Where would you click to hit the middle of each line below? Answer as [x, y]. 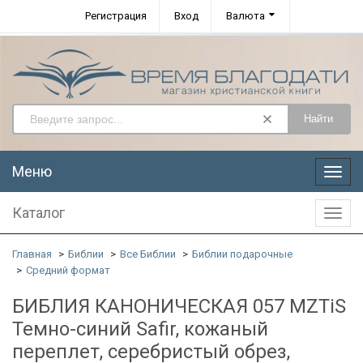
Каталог [38, 212]
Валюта [246, 16]
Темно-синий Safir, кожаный [140, 329]
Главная [32, 254]
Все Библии [148, 254]
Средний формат [68, 270]
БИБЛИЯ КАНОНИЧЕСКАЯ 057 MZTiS [179, 306]
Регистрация [116, 16]
